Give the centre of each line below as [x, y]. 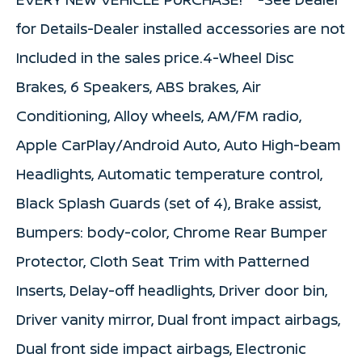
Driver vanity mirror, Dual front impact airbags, [178, 319]
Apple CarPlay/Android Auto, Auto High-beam [179, 144]
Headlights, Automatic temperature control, [169, 173]
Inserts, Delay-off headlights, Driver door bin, [172, 290]
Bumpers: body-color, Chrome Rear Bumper [172, 232]
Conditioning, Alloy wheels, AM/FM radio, [159, 115]
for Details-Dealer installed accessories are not [181, 28]
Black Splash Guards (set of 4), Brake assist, [168, 202]
